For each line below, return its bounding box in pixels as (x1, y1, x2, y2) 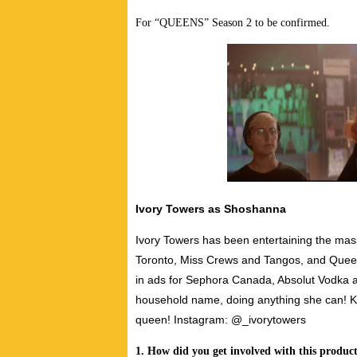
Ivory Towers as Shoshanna (135, 202, 286, 216)
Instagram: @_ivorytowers (171, 313, 306, 327)
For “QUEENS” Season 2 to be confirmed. (135, 17, 333, 29)
